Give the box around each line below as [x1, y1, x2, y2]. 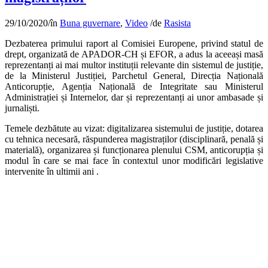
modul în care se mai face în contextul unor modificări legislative [5, 155, 263, 166]
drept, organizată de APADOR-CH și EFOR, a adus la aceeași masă [5, 48, 263, 59]
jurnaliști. [5, 102, 39, 113]
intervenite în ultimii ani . [5, 166, 99, 176]
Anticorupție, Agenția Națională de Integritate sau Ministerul [5, 81, 263, 92]
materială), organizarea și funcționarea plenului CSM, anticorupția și [5, 144, 263, 155]
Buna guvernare [60, 17, 120, 28]
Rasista [164, 17, 191, 28]
